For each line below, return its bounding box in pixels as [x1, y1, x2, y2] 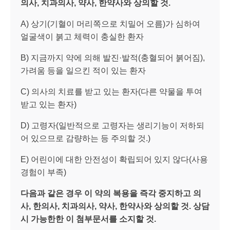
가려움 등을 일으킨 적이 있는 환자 [21, 66, 146, 75]
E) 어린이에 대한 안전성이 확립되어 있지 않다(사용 [21, 155, 208, 164]
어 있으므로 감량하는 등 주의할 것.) [21, 133, 150, 143]
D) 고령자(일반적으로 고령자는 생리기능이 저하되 [21, 121, 204, 130]
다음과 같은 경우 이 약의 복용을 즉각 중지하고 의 [21, 188, 201, 198]
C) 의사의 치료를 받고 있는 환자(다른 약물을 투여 [21, 87, 202, 96]
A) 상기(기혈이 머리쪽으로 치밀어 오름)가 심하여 [21, 19, 200, 28]
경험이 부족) [21, 167, 66, 177]
